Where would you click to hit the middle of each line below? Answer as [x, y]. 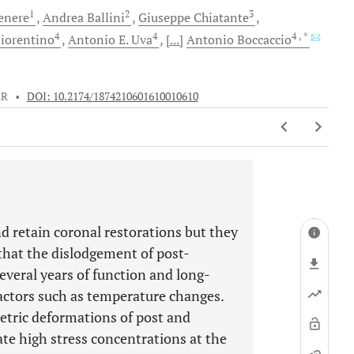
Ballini [104, 17]
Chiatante [220, 17]
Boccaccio [263, 40]
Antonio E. [98, 40]
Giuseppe [164, 17]
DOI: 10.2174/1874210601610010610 [112, 96]
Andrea [63, 17]
